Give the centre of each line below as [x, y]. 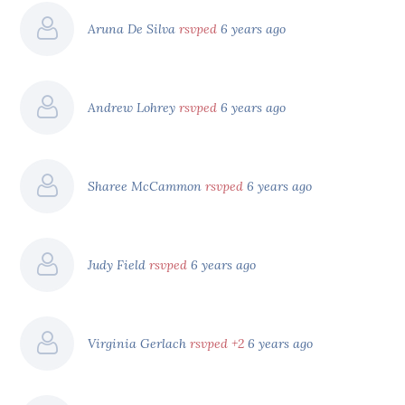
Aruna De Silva [134, 28]
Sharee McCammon [147, 186]
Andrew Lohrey [134, 107]
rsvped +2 [217, 343]
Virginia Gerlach [139, 343]
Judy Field [119, 264]
